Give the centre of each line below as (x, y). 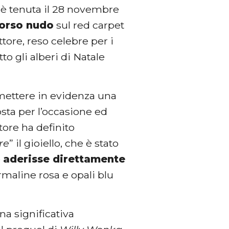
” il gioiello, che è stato (64, 143)
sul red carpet (89, 25)
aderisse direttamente (64, 159)
